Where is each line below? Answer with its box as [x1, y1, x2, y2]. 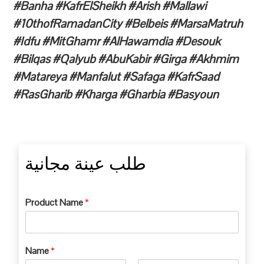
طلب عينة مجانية [25, 148, 147, 175]
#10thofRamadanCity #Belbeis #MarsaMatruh [13, 15, 243, 31]
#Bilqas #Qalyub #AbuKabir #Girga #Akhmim [13, 51, 239, 67]
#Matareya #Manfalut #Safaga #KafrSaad [13, 68, 220, 84]
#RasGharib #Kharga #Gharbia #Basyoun [13, 86, 219, 102]
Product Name [25, 196, 85, 209]
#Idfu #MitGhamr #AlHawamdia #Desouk [13, 33, 221, 49]
